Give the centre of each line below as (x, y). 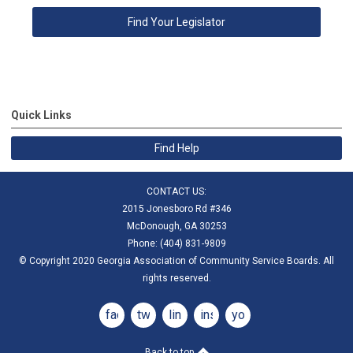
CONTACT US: (176, 191)
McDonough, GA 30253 (176, 226)
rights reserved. (176, 278)
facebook (132, 314)
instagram (227, 314)
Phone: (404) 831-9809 (176, 243)
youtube (254, 314)
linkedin (190, 314)
